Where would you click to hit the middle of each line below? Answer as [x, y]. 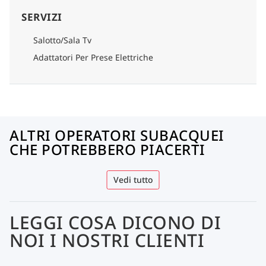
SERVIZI [42, 17]
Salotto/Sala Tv [62, 40]
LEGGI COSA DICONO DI [115, 222]
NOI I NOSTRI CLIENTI [107, 240]
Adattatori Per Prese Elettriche [93, 57]
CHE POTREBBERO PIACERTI [107, 149]
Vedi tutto [133, 180]
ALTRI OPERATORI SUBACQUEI [117, 135]
